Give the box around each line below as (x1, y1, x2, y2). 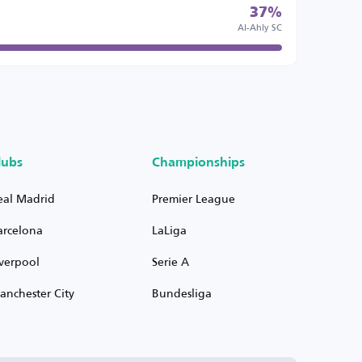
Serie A (151, 250, 189, 272)
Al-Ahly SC (237, 19, 282, 36)
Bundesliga (151, 282, 212, 304)
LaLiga (151, 219, 187, 241)
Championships (151, 157, 245, 170)
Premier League (151, 187, 235, 209)
